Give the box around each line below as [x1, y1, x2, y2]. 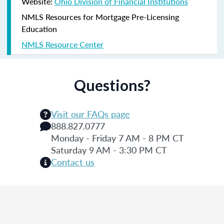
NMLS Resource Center [21, 38, 103, 50]
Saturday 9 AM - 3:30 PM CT [51, 143, 167, 156]
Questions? [73, 75, 150, 94]
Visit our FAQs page [51, 107, 130, 120]
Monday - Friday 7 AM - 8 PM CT [51, 131, 184, 144]
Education [21, 22, 57, 34]
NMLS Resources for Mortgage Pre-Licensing [21, 10, 179, 22]
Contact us [51, 155, 94, 168]
